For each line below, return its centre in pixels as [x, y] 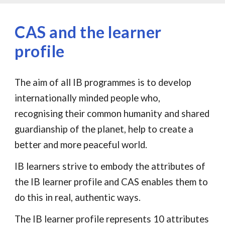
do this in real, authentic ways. [78, 197]
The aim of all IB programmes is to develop [103, 82]
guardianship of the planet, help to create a [104, 129]
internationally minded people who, [88, 98]
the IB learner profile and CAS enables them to [111, 182]
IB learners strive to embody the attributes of [110, 166]
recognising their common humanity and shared [112, 114]
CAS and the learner [88, 32]
